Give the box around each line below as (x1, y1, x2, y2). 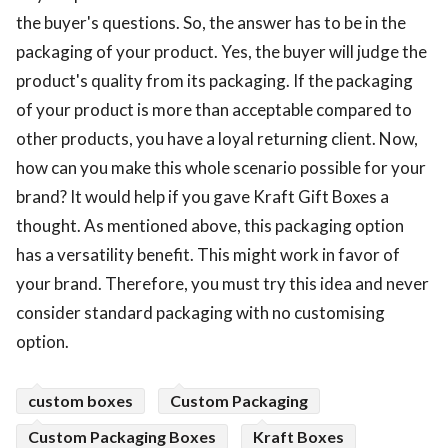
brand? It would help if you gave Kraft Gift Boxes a (16, 186, 389, 208)
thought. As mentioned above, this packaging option (16, 215, 404, 237)
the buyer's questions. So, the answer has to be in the (16, 12, 406, 34)
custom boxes (28, 391, 133, 411)
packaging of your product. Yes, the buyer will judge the (16, 41, 427, 63)
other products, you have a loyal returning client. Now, (16, 128, 418, 150)
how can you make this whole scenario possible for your (16, 157, 426, 179)
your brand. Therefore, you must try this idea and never (16, 273, 429, 295)
